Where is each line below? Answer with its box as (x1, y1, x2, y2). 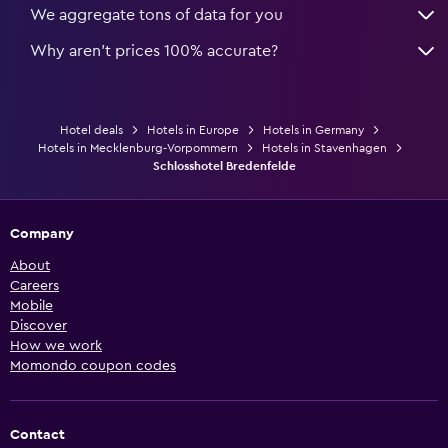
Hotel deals (60, 123, 123, 136)
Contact (10, 427, 65, 442)
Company (10, 226, 74, 241)
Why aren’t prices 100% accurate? (30, 42, 278, 59)
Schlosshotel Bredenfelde (152, 159, 296, 172)
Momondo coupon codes (10, 358, 176, 373)
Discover (10, 318, 67, 333)
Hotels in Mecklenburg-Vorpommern (37, 141, 238, 154)
